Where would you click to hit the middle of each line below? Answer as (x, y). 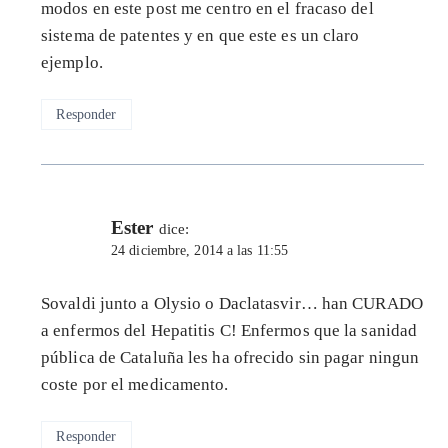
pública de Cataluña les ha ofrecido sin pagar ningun (230, 357)
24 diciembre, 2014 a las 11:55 (200, 250)
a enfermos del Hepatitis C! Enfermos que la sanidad (229, 330)
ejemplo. (72, 62)
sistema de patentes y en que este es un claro (200, 35)
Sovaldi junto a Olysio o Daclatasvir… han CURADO (232, 303)
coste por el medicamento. (135, 384)
